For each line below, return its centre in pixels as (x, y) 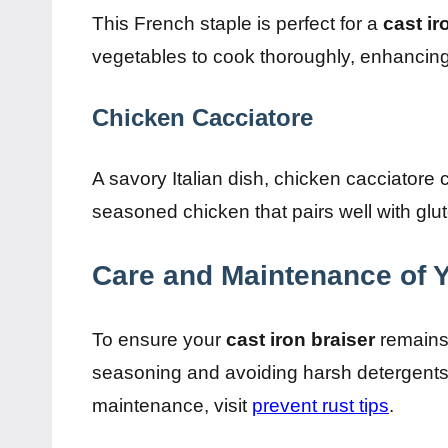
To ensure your (159, 339)
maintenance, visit (172, 405)
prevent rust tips (320, 405)
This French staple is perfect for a (237, 23)
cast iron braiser (300, 339)
